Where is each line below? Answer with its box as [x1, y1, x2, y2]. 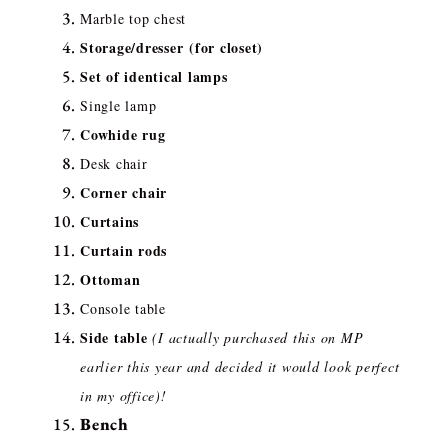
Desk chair [80, 154, 148, 174]
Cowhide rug [80, 124, 171, 146]
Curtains [80, 211, 139, 233]
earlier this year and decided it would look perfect [80, 357, 400, 377]
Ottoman [80, 269, 141, 291]
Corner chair [80, 182, 173, 204]
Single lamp [80, 96, 157, 116]
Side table [80, 327, 153, 349]
